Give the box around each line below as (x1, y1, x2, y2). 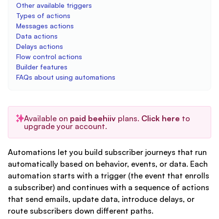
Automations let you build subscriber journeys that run (8, 147, 207, 157)
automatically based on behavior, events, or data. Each (8, 159, 208, 169)
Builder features (16, 63, 67, 71)
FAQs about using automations (16, 73, 115, 81)
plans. (116, 113, 139, 123)
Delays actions (16, 42, 63, 50)
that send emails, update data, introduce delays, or (8, 194, 195, 204)
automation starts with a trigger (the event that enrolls (8, 171, 209, 180)
